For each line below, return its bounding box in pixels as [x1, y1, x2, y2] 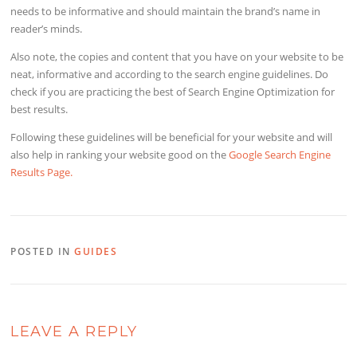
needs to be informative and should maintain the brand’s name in [10, 3, 321, 18]
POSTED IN [10, 245, 75, 259]
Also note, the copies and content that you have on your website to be [10, 49, 344, 65]
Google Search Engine [229, 147, 331, 163]
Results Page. [10, 165, 73, 180]
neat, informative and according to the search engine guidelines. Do [10, 67, 329, 82]
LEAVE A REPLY [10, 323, 138, 341]
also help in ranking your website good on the [10, 147, 229, 163]
